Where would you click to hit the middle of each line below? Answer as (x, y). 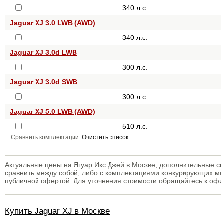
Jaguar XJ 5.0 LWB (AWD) (53, 111)
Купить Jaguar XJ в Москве (57, 211)
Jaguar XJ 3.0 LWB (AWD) (53, 23)
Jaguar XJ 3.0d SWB (44, 82)
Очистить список (105, 137)
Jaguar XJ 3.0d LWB (43, 52)
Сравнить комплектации (45, 137)
